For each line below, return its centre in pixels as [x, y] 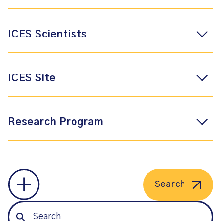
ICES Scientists [48, 35]
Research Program [56, 122]
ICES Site [32, 78]
